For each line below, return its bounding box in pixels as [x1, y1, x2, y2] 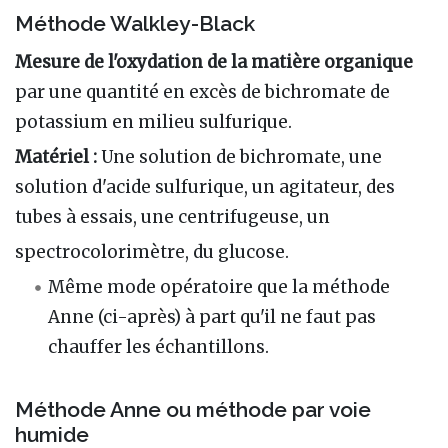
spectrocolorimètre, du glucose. [15, 241, 289, 264]
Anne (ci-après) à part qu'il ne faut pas [48, 306, 377, 329]
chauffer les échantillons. [48, 336, 270, 359]
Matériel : [15, 146, 97, 169]
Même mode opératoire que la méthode [48, 276, 391, 299]
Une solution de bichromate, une [97, 146, 382, 169]
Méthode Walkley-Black [15, 10, 255, 36]
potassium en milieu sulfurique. [15, 111, 292, 134]
